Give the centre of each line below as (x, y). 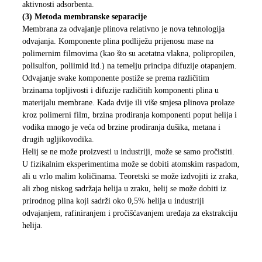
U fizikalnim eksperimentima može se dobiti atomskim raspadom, (131, 164)
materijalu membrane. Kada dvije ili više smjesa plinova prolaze (128, 103)
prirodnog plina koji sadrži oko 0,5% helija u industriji (113, 201)
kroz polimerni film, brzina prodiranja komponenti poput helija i (129, 115)
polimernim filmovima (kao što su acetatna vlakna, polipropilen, (129, 54)
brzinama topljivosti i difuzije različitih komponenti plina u (120, 91)
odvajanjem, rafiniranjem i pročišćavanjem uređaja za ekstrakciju (130, 213)
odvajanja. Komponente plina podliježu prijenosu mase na (118, 42)
